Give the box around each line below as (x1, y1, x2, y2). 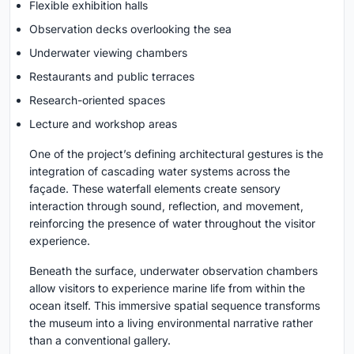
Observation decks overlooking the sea (29, 22, 232, 36)
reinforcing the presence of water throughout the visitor (29, 217, 315, 231)
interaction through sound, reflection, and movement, (29, 199, 303, 213)
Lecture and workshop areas (29, 117, 177, 131)
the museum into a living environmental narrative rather (29, 316, 313, 330)
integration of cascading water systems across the (29, 164, 290, 179)
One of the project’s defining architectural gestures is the (29, 147, 323, 161)
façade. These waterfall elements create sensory (29, 182, 281, 196)
